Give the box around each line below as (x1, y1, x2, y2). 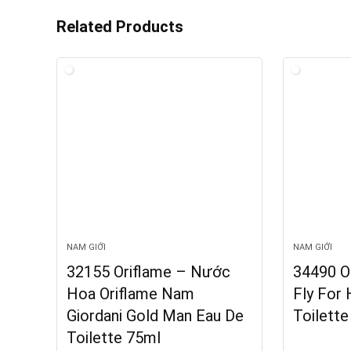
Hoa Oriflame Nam (67, 284, 195, 303)
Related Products (56, 16, 183, 36)
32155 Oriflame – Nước (67, 262, 231, 281)
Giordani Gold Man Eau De (67, 306, 244, 325)
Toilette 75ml (67, 327, 161, 347)
